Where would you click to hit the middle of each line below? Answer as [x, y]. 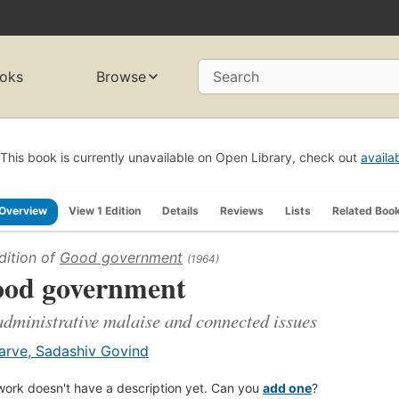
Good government [121, 257]
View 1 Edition [105, 210]
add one [287, 387]
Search [236, 77]
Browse [122, 77]
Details [180, 210]
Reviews [242, 210]
